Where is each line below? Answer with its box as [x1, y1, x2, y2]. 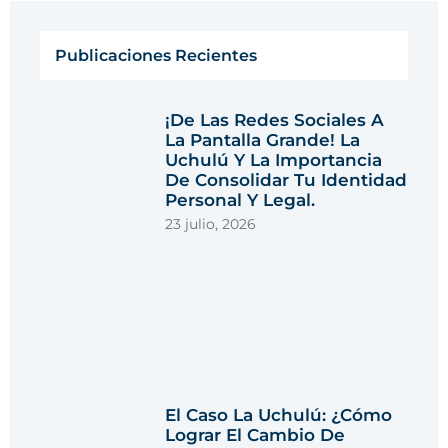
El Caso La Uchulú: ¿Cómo [165, 405, 393, 426]
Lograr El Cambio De [165, 425, 346, 446]
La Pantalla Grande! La [165, 130, 361, 151]
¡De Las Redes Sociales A [165, 110, 385, 131]
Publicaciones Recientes [55, 46, 257, 66]
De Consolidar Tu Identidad [165, 170, 408, 191]
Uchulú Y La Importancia [165, 150, 383, 171]
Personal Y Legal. [165, 190, 316, 211]
